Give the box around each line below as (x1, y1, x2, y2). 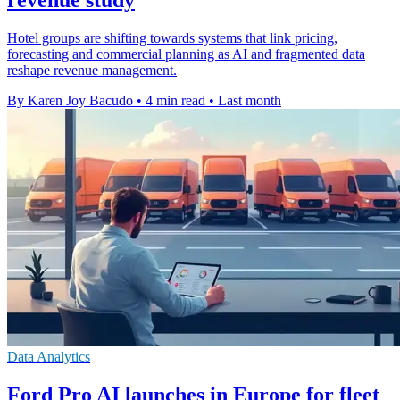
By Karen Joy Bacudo (7, 92, 133, 108)
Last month (218, 92, 281, 108)
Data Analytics (7, 348, 90, 364)
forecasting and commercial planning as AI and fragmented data (7, 46, 365, 62)
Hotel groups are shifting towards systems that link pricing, (7, 29, 337, 46)
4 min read (146, 92, 205, 108)
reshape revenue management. (7, 62, 177, 78)
